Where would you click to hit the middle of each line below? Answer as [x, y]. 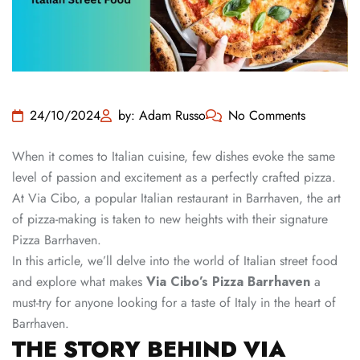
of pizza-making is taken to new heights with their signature [170, 219]
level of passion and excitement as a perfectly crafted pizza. [174, 178]
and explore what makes [79, 282]
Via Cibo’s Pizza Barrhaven [228, 282]
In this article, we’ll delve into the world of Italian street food [175, 261]
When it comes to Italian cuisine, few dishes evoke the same [174, 157]
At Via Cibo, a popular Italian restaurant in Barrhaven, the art [176, 198]
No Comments [267, 116]
